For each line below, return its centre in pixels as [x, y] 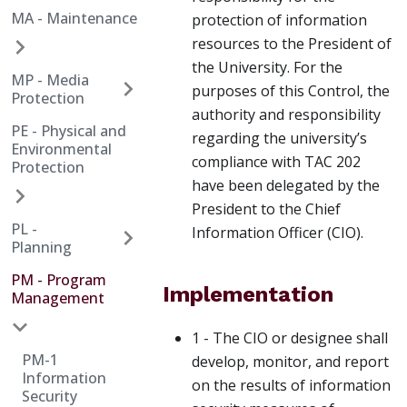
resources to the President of [292, 44]
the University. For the [267, 68]
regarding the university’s [279, 139]
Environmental [61, 149]
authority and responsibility [286, 115]
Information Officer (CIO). [278, 233]
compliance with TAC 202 [276, 162]
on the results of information [291, 386]
